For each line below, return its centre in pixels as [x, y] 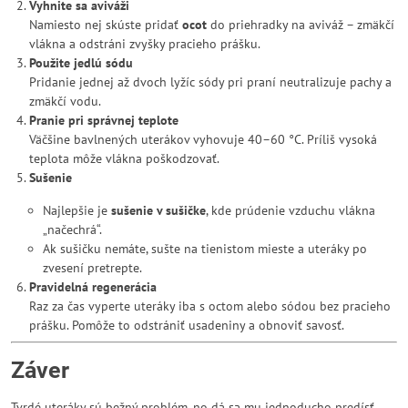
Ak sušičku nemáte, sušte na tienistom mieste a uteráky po [205, 249]
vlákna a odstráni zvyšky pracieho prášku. [145, 44]
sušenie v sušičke [158, 210]
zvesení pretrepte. [92, 268]
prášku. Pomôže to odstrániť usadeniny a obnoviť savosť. [187, 325]
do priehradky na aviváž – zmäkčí [301, 25]
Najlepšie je [77, 210]
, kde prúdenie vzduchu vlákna [291, 210]
